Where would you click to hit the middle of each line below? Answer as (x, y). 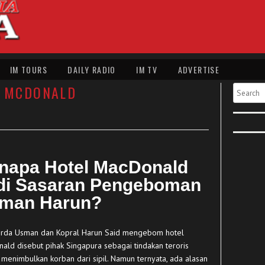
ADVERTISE (199, 70)
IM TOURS (29, 70)
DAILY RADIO (92, 70)
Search (245, 87)
